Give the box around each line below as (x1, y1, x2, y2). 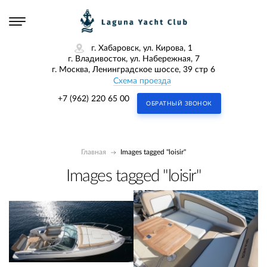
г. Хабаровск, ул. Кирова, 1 (91, 44, 193, 53)
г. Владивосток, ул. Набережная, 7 (67, 55, 200, 64)
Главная (81, 148, 106, 156)
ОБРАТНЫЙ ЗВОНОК (146, 101, 212, 107)
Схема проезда (113, 77, 171, 86)
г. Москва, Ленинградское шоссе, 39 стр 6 (52, 66, 215, 74)
